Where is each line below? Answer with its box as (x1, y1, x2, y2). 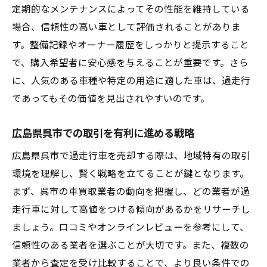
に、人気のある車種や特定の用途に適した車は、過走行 (12, 76, 250, 86)
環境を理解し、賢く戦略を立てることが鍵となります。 (12, 169, 249, 179)
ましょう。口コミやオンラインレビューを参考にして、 (12, 222, 249, 233)
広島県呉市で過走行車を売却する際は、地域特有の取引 (12, 151, 250, 162)
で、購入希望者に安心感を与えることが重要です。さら (12, 58, 249, 69)
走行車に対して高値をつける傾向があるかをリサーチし (12, 204, 250, 215)
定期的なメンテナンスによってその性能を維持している (12, 4, 250, 15)
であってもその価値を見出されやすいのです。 (12, 94, 210, 104)
